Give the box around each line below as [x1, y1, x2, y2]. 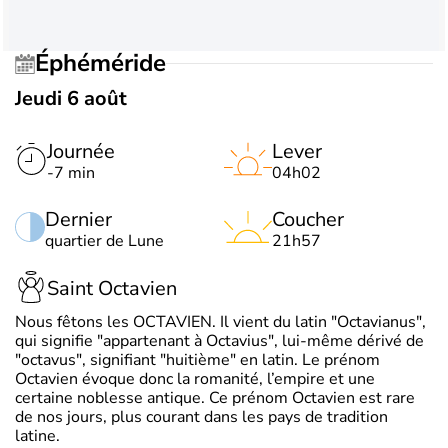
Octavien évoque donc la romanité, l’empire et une [15, 367, 375, 390]
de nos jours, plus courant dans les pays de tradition [15, 405, 388, 428]
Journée [47, 137, 115, 165]
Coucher [272, 205, 344, 233]
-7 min [47, 161, 95, 184]
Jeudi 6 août [15, 84, 127, 112]
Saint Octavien [47, 275, 177, 303]
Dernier [45, 205, 112, 233]
